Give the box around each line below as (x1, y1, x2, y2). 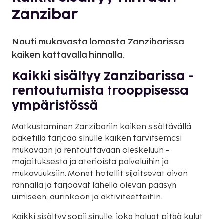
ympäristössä (12, 100, 98, 111)
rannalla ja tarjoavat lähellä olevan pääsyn (12, 180, 176, 190)
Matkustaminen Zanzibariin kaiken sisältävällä (12, 122, 191, 131)
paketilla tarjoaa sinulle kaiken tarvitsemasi (12, 133, 182, 143)
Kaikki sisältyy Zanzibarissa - (12, 70, 194, 82)
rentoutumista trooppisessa (12, 85, 189, 97)
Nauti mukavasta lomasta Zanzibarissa (12, 36, 184, 47)
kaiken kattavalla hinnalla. (12, 49, 125, 60)
